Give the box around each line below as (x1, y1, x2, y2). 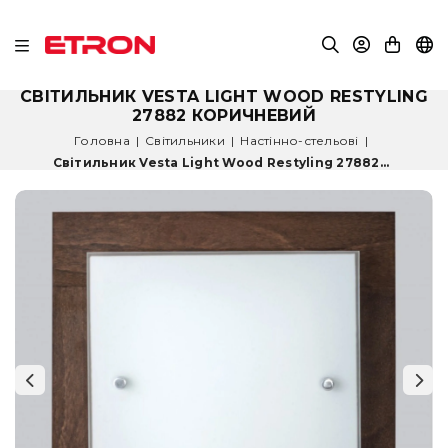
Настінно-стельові (240, 133, 359, 148)
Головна (74, 133, 130, 148)
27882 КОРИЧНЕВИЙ (131, 106, 317, 125)
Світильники (145, 133, 225, 148)
